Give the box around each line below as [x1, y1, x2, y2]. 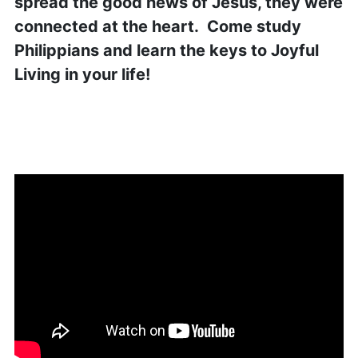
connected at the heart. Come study [14, 17, 301, 36]
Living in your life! [14, 65, 154, 84]
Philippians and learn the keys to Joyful [14, 41, 319, 60]
